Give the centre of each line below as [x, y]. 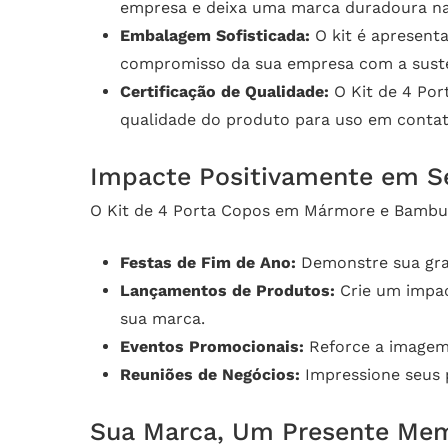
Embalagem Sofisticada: [215, 36]
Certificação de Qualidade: [224, 92]
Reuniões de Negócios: [210, 375]
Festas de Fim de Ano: [208, 263]
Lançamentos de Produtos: [227, 291]
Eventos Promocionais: [212, 347]
